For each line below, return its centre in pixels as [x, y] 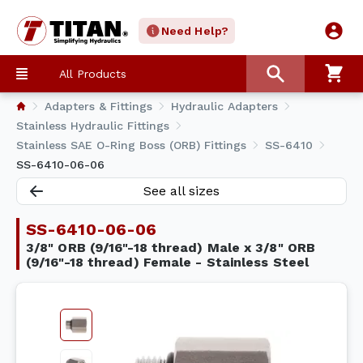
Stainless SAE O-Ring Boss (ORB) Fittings [131, 145]
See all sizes [181, 191]
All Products [92, 74]
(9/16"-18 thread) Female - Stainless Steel [168, 262]
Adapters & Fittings [98, 106]
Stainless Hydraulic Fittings [93, 126]
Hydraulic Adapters [224, 106]
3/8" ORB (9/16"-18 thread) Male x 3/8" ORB [171, 248]
